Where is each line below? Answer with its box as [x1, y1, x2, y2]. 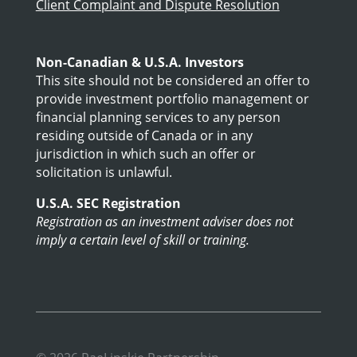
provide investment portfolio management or [35, 90, 309, 108]
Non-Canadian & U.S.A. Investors [35, 53, 244, 72]
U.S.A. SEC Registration [35, 194, 181, 213]
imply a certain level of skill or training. [35, 231, 249, 249]
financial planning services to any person [35, 108, 280, 127]
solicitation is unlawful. [35, 163, 172, 182]
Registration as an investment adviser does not [35, 213, 293, 231]
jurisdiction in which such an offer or [35, 145, 256, 163]
